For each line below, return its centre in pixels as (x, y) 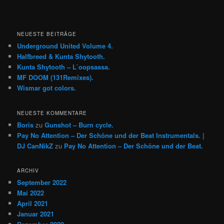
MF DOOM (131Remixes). (55, 77)
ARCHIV (28, 171)
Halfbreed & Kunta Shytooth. (61, 56)
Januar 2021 (36, 214)
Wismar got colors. (47, 88)
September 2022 (42, 182)
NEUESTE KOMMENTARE (52, 113)
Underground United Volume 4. (65, 46)
